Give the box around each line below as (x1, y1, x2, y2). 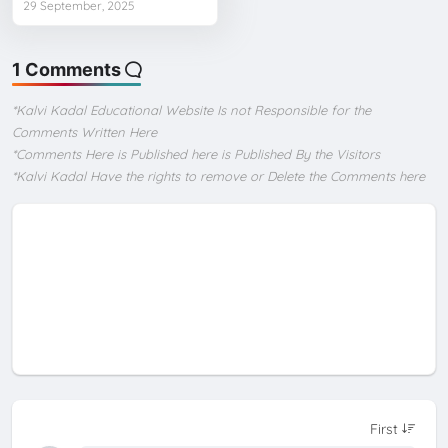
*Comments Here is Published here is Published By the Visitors (12, 146, 381, 163)
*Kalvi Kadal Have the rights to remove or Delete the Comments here (12, 168, 426, 185)
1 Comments (12, 59, 122, 81)
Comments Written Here (12, 124, 158, 141)
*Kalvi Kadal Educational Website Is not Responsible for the (12, 102, 372, 119)
